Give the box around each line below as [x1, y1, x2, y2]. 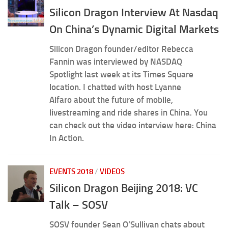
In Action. [49, 133, 92, 144]
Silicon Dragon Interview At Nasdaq [49, 6, 218, 20]
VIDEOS [100, 167, 125, 177]
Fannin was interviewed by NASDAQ [49, 56, 182, 67]
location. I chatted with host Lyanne [49, 82, 181, 93]
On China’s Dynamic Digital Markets [49, 22, 219, 37]
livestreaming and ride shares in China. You [49, 107, 208, 118]
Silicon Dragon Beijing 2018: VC [49, 181, 198, 195]
